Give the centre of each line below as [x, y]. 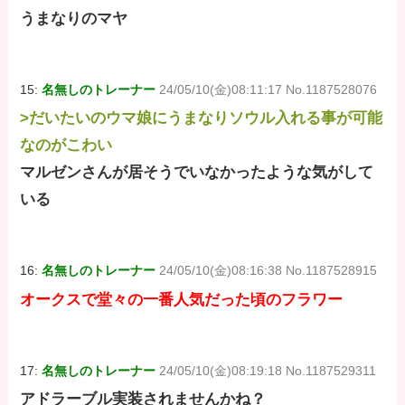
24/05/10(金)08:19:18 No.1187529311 [268, 370]
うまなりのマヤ [74, 19]
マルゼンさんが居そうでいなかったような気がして [197, 173]
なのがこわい [66, 146]
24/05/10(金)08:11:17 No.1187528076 [268, 90]
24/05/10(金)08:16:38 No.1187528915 [268, 271]
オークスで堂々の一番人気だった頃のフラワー [182, 299]
